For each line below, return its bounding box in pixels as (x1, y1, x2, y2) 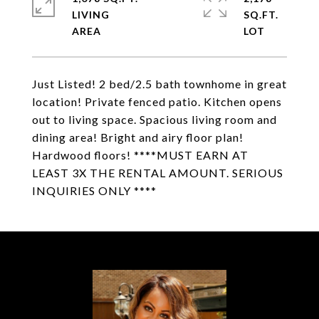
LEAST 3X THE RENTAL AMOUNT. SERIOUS (32, 166, 283, 179)
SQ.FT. (244, 9, 278, 21)
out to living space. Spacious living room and (32, 113, 277, 126)
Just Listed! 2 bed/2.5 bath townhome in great (32, 77, 287, 90)
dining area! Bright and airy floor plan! (32, 130, 244, 144)
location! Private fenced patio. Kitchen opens (32, 95, 282, 108)
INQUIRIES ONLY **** (32, 184, 157, 197)
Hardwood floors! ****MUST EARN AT (32, 148, 249, 162)
